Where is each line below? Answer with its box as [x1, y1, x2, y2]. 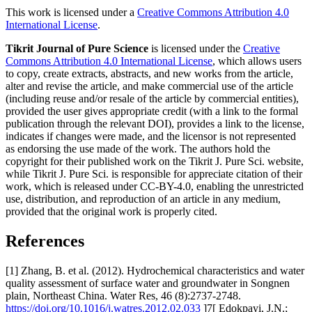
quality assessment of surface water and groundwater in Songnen [6, 276, 290, 289]
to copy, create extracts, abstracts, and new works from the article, [6, 67, 293, 79]
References [6, 231, 84, 250]
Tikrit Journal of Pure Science [6, 42, 148, 54]
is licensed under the [148, 42, 243, 54]
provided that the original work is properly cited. [6, 205, 217, 217]
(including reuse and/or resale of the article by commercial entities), [6, 92, 299, 104]
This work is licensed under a [6, 6, 137, 18]
